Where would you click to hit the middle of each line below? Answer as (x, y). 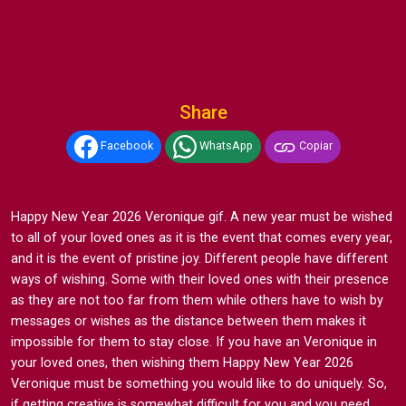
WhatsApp (224, 146)
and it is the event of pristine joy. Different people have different (199, 258)
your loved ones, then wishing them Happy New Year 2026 (182, 362)
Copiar (314, 146)
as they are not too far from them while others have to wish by (197, 300)
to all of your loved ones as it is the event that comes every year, (202, 237)
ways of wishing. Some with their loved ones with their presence (200, 279)
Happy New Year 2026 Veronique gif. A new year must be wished (202, 217)
